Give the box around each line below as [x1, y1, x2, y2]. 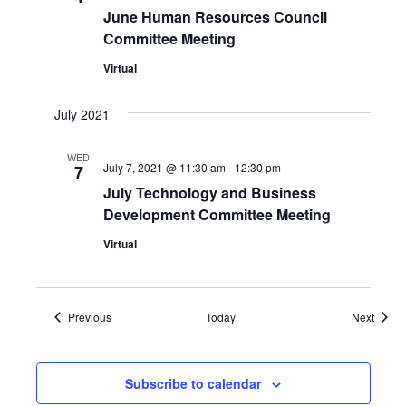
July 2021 [53, 105, 110, 123]
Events [110, 308, 144, 324]
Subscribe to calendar [125, 374, 261, 392]
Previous [67, 309, 111, 324]
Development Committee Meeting [102, 204, 331, 225]
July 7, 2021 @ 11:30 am [102, 159, 226, 175]
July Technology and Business [102, 182, 316, 203]
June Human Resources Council [102, 6, 327, 27]
